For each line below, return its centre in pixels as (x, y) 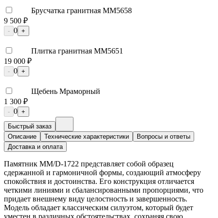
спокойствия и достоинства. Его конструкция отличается (99, 181)
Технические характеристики (87, 136)
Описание (22, 136)
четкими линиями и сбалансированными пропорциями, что (104, 190)
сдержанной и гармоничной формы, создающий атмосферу (102, 172)
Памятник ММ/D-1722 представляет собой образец (89, 163)
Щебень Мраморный (66, 91)
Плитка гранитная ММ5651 (77, 51)
